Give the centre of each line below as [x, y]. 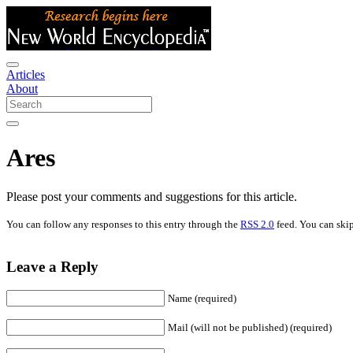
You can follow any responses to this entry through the [123, 224]
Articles [26, 74]
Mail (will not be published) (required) [250, 328]
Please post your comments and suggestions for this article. [152, 196]
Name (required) [202, 299]
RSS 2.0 [257, 224]
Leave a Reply [52, 266]
